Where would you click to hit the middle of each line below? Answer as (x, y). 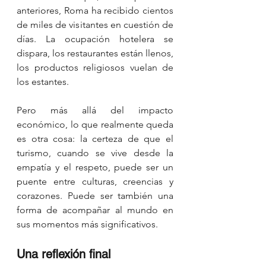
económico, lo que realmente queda (95, 124)
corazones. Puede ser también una (95, 195)
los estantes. (43, 81)
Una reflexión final (64, 254)
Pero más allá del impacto (95, 110)
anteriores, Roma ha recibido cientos (95, 10)
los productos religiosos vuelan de (95, 67)
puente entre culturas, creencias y (95, 181)
